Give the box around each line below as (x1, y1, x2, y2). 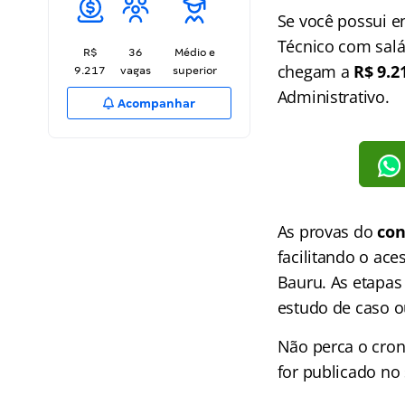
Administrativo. (277, 86, 390, 108)
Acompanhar (115, 97, 196, 110)
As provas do (277, 220, 378, 242)
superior (172, 64, 217, 77)
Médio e (174, 46, 215, 59)
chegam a (277, 61, 354, 82)
